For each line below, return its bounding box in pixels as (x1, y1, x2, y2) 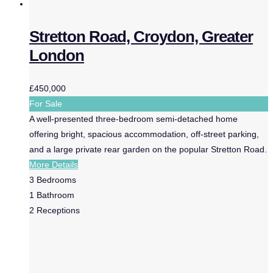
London (29, 46, 84, 65)
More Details (29, 160, 78, 169)
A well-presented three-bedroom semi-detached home (29, 114, 238, 124)
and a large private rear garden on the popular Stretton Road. (29, 144, 267, 154)
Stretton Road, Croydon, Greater (29, 27, 253, 46)
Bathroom (37, 190, 74, 200)
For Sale (29, 99, 62, 108)
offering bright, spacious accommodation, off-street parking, (29, 129, 259, 139)
